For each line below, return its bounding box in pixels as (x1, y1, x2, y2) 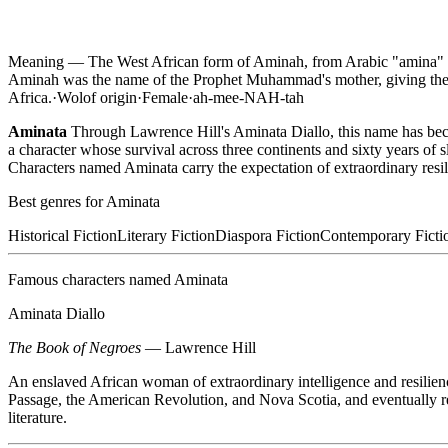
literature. (8, 409, 67, 427)
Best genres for (8, 193, 106, 211)
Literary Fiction (117, 227, 215, 245)
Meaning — (8, 53, 88, 71)
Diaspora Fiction (215, 227, 320, 245)
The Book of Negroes (8, 339, 141, 357)
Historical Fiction (8, 227, 117, 245)
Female (142, 89, 188, 107)
